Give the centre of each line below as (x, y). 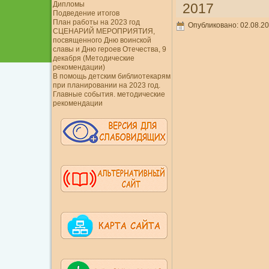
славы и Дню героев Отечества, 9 (109, 49)
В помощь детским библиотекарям (111, 76)
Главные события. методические (109, 94)
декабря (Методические (93, 58)
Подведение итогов (86, 13)
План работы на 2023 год (96, 22)
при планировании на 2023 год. (106, 85)
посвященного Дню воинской (102, 40)
